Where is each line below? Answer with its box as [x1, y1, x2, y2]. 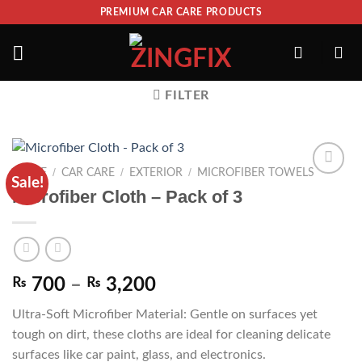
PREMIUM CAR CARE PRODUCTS [99, 6, 263, 17]
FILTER [165, 89, 210, 102]
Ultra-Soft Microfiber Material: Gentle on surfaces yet [12, 307, 318, 321]
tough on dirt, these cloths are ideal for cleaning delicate [12, 327, 330, 341]
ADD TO [265, 186, 312, 198]
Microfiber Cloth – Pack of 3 [12, 187, 242, 208]
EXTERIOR [129, 167, 183, 179]
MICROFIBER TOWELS [197, 167, 315, 179]
